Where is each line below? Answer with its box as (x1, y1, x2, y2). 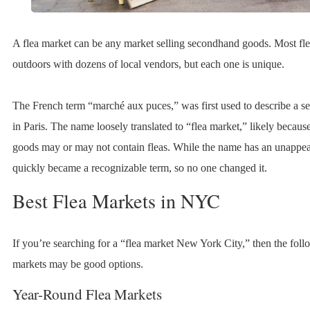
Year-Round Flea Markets (12, 284, 162, 304)
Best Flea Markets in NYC (12, 187, 220, 214)
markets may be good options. (12, 257, 143, 270)
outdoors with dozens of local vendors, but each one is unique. (12, 57, 284, 70)
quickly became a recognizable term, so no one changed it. (12, 161, 267, 174)
